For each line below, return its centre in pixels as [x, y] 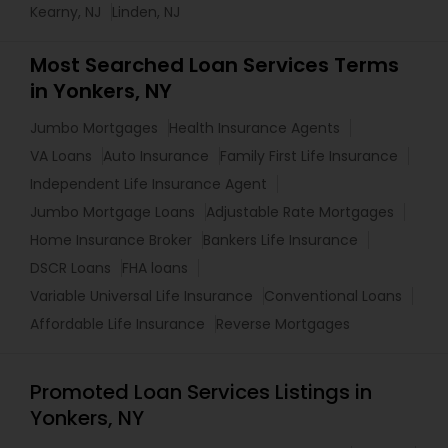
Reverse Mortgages [283, 324]
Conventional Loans [333, 296]
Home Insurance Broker [111, 240]
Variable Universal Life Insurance [141, 296]
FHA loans [155, 268]
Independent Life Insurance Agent [148, 184]
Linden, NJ [146, 12]
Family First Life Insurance [309, 156]
